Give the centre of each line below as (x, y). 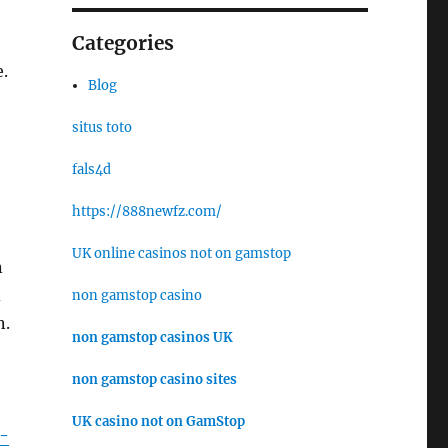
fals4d (91, 169)
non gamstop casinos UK (152, 337)
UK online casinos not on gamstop (181, 253)
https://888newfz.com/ (146, 211)
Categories (122, 42)
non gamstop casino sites (154, 379)
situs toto (101, 127)
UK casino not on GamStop (158, 421)
